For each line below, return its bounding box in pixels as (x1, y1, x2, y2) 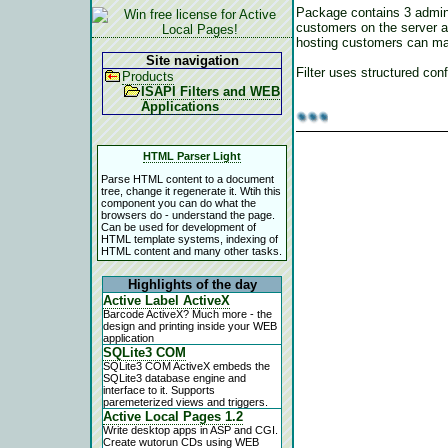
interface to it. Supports (103, 384, 215, 396)
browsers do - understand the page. (101, 208, 275, 221)
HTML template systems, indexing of (101, 232, 278, 245)
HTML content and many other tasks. (101, 244, 282, 257)
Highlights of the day (127, 277, 257, 292)
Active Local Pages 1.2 (103, 409, 243, 424)
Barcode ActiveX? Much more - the (103, 308, 272, 320)
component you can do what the (101, 196, 256, 209)
